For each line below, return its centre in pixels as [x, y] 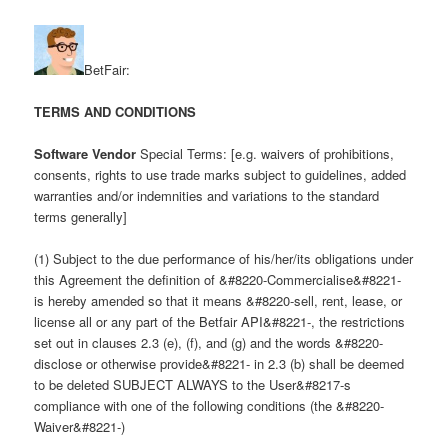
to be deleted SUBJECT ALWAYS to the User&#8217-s [193, 385]
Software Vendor [85, 154]
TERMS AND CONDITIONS [115, 112]
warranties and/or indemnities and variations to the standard [207, 196]
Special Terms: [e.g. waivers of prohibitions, [265, 154]
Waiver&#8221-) [80, 427]
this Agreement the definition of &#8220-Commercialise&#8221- [218, 280]
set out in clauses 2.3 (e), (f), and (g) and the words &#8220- [209, 343]
